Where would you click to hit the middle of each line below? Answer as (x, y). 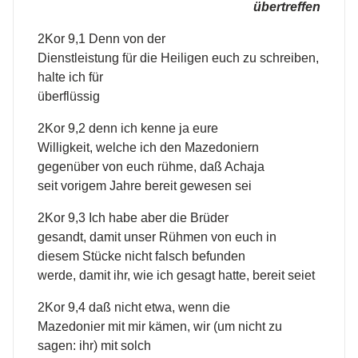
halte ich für (70, 78)
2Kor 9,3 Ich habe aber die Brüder (133, 218)
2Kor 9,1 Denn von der (101, 39)
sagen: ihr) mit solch (94, 346)
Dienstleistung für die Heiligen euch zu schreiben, (178, 58)
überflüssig (69, 97)
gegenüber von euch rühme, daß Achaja (151, 167)
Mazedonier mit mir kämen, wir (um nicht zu (160, 327)
